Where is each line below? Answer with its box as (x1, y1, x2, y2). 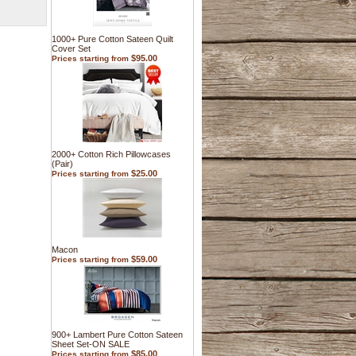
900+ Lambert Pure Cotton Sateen (52, 330, 183, 339)
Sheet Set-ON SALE (52, 339, 130, 349)
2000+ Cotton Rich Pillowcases (52, 149, 171, 159)
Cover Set (52, 44, 91, 53)
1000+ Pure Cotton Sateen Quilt (52, 34, 173, 44)
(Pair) (52, 159, 73, 168)
